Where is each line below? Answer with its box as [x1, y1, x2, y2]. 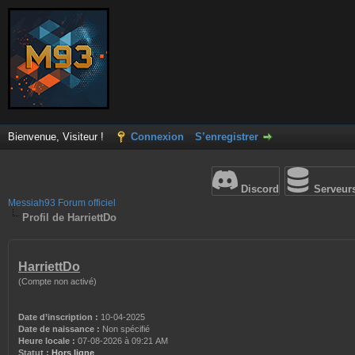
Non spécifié [100, 324, 152, 334]
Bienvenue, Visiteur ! [8, 131, 107, 143]
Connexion [131, 131, 184, 143]
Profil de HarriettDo [22, 212, 116, 223]
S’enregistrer [195, 131, 258, 143]
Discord [238, 183, 279, 195]
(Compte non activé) [18, 277, 97, 286]
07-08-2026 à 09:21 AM [75, 336, 168, 345]
